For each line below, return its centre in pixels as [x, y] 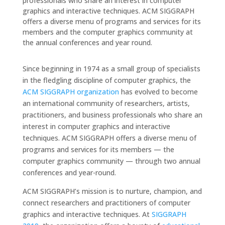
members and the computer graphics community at [107, 32]
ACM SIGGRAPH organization [71, 92]
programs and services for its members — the [98, 149]
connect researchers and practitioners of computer [106, 203]
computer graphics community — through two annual [111, 161]
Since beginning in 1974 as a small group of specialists [111, 69]
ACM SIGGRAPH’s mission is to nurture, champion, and [112, 191]
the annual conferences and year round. [87, 42]
